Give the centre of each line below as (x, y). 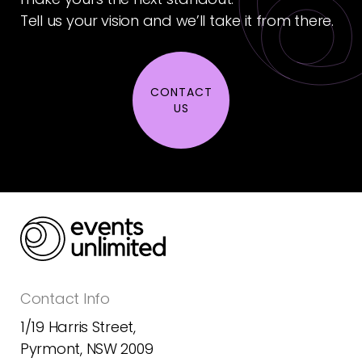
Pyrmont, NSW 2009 (87, 349)
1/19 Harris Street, (78, 327)
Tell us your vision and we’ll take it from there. (177, 21)
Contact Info (65, 299)
